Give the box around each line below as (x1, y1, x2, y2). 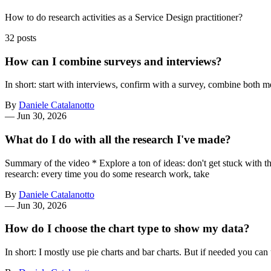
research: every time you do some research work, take (5, 168, 209, 179)
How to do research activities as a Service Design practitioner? (5, 11, 243, 22)
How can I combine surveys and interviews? (5, 54, 222, 68)
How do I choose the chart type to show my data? (5, 222, 250, 235)
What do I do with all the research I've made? (5, 133, 231, 146)
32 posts (5, 32, 36, 43)
